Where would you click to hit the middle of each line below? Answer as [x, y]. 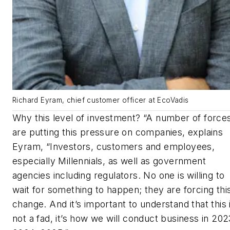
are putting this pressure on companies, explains [118, 132]
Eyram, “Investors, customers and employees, [114, 146]
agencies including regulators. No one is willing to [119, 175]
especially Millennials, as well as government [109, 161]
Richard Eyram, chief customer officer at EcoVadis [101, 100]
